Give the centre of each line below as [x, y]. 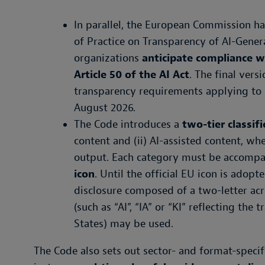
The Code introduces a [127, 125]
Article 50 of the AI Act [132, 75]
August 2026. [105, 108]
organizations [108, 58]
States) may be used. [124, 224]
